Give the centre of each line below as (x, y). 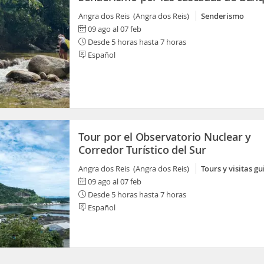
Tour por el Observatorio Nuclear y (165, 137)
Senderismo (222, 16)
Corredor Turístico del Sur (142, 150)
